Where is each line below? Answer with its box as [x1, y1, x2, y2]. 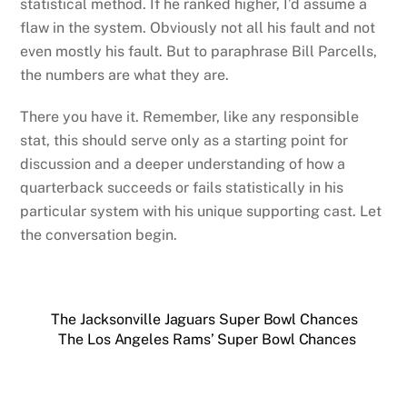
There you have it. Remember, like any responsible [20, 108, 360, 126]
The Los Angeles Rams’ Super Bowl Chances [58, 331, 356, 349]
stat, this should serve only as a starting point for [20, 132, 349, 150]
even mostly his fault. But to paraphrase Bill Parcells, [20, 42, 378, 60]
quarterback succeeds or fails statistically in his [20, 179, 344, 197]
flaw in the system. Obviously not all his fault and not [20, 18, 376, 36]
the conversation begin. [20, 226, 178, 244]
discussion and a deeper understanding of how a [20, 155, 346, 174]
